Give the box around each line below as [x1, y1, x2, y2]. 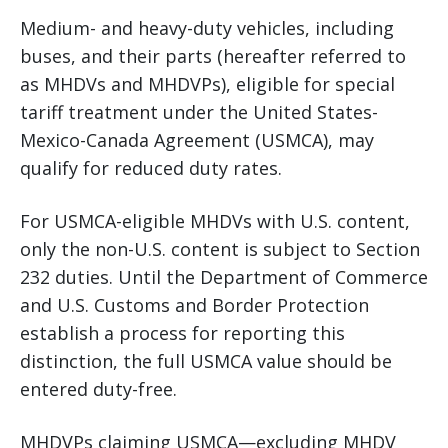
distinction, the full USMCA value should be [20, 348, 392, 373]
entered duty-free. [20, 376, 177, 401]
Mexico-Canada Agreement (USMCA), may [20, 127, 374, 152]
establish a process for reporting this [20, 320, 345, 345]
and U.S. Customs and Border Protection [20, 292, 369, 317]
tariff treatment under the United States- [20, 99, 378, 124]
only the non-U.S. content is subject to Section [20, 236, 420, 261]
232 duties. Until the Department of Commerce [20, 264, 428, 289]
